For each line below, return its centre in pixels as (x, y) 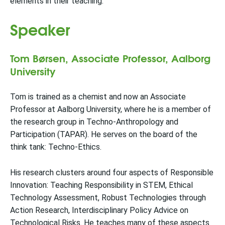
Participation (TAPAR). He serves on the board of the (104, 134)
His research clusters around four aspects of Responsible (112, 173)
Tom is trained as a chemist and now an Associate (98, 97)
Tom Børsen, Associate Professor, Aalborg (110, 58)
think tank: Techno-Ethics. (56, 147)
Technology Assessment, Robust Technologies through (108, 198)
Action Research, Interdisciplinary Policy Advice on (99, 210)
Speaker (40, 29)
